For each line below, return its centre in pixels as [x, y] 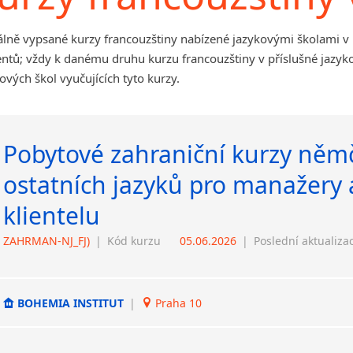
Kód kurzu [134, 241]
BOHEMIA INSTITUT [71, 303]
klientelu [52, 216]
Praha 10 [177, 303]
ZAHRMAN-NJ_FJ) [46, 241]
